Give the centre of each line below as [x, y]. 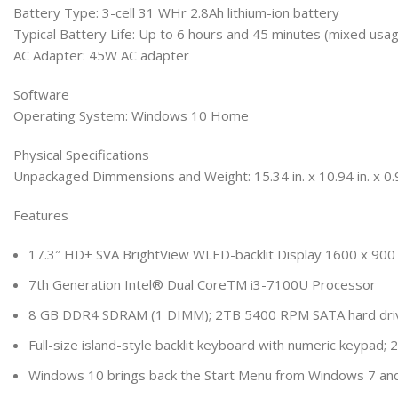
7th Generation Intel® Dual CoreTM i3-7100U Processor [202, 284]
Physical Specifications [81, 155]
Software [41, 94]
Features [41, 215]
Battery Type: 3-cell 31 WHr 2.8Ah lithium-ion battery [176, 12]
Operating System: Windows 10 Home [131, 115]
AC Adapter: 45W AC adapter [101, 55]
